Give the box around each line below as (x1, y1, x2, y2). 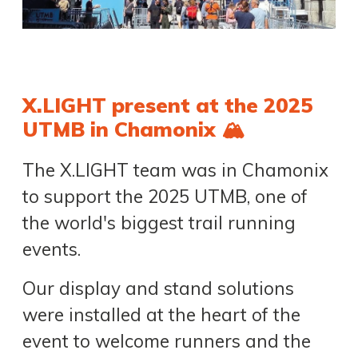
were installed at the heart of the (22, 303, 300, 327)
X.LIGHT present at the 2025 (22, 92, 313, 118)
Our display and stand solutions (22, 276, 294, 300)
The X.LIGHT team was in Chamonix (22, 157, 328, 181)
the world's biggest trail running (22, 210, 296, 234)
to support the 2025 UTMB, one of (22, 184, 308, 208)
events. (22, 237, 81, 261)
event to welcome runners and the (22, 329, 311, 353)
